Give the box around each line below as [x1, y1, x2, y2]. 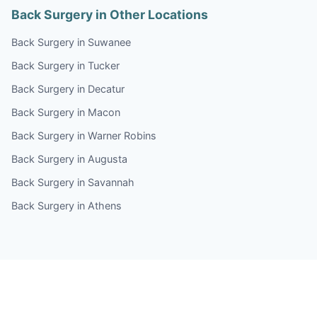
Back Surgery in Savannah [11, 175, 134, 188]
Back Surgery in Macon [11, 105, 120, 118]
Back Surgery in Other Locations [11, 6, 208, 22]
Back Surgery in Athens [11, 199, 122, 212]
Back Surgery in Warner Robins [11, 129, 156, 142]
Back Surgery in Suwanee [11, 35, 131, 48]
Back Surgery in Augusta [11, 152, 127, 165]
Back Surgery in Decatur [11, 82, 125, 95]
